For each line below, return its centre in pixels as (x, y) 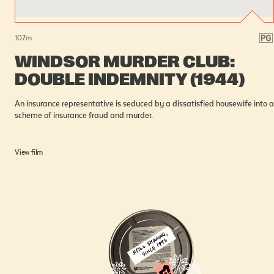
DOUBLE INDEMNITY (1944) (130, 80)
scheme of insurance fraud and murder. (84, 115)
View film (29, 152)
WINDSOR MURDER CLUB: (125, 62)
